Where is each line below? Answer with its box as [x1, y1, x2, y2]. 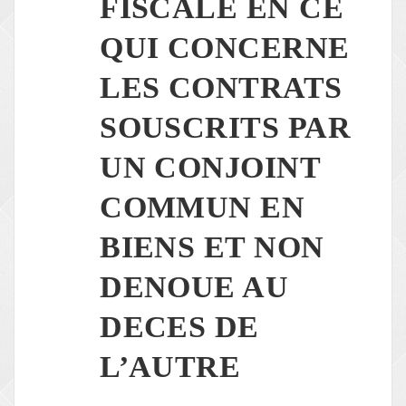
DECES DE [100, 310, 259, 344]
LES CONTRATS [100, 71, 343, 105]
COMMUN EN [100, 190, 305, 225]
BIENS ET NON [100, 230, 324, 265]
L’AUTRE [100, 350, 241, 384]
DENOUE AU [100, 270, 289, 304]
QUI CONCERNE [100, 31, 350, 65]
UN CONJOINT [100, 150, 321, 185]
